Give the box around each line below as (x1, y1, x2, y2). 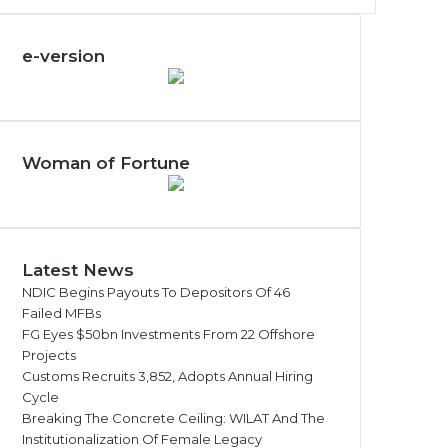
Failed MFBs (22, 305, 101, 321)
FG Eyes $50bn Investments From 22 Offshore (22, 326, 315, 342)
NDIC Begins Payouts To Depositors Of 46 (22, 284, 290, 300)
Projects (22, 347, 76, 363)
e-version (22, 46, 105, 66)
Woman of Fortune (22, 153, 190, 173)
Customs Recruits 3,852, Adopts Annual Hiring (22, 368, 313, 384)
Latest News (22, 260, 134, 280)
